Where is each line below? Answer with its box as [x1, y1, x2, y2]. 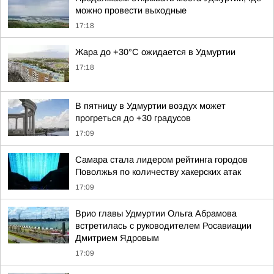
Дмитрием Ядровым [75, 233, 159, 243]
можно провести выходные [75, 6, 187, 15]
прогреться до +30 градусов [75, 113, 191, 123]
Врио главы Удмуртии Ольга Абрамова [75, 209, 237, 218]
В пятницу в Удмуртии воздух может [75, 101, 226, 111]
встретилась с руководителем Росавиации [75, 221, 251, 231]
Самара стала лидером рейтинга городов [75, 155, 248, 165]
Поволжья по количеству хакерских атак [75, 167, 241, 177]
